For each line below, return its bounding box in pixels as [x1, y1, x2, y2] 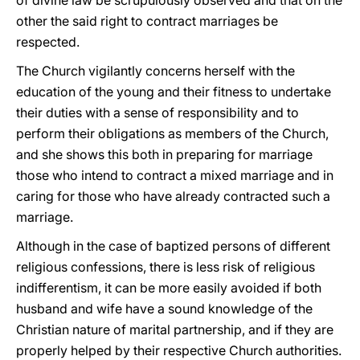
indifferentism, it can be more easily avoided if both [16, 280, 321, 296]
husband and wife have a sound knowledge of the [16, 301, 313, 317]
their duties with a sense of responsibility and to [16, 104, 299, 121]
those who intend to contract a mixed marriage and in [16, 167, 333, 183]
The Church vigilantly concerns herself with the [16, 63, 295, 79]
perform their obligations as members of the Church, [16, 125, 329, 141]
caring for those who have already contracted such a [16, 188, 330, 204]
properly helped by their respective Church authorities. [16, 342, 342, 358]
